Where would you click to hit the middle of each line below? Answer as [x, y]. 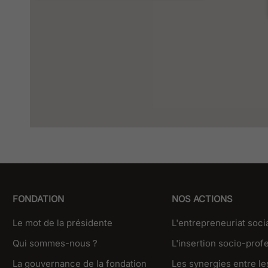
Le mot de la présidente [63, 223]
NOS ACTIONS [202, 199]
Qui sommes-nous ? [55, 243]
